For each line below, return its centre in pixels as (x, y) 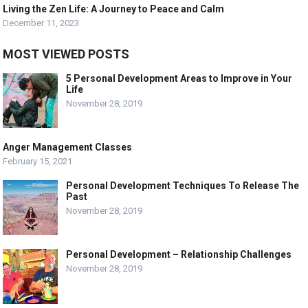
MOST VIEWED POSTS (66, 54)
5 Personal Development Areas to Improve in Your (179, 79)
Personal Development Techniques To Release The (183, 186)
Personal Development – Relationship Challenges (179, 255)
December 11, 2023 (41, 23)
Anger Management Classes (68, 147)
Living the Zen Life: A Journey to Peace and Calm (114, 9)
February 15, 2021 (38, 162)
